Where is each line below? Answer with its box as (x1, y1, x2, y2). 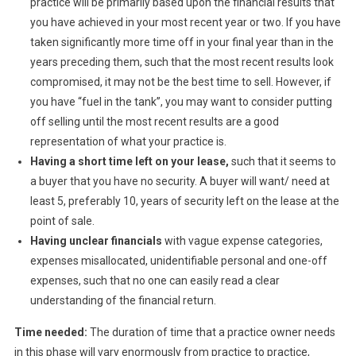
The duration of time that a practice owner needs (87, 326, 335, 339)
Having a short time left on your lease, (29, 155, 229, 168)
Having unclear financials (29, 234, 162, 248)
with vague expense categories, (161, 234, 323, 248)
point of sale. (29, 215, 97, 228)
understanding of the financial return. (29, 294, 216, 308)
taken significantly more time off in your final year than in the (29, 36, 334, 49)
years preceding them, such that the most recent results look (29, 56, 334, 69)
